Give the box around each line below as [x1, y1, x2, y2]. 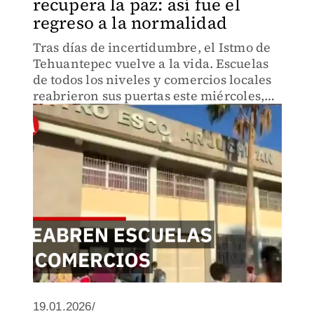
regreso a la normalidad [32, 11, 228, 34]
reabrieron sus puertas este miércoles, [32, 87, 265, 104]
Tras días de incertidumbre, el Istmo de [32, 39, 271, 56]
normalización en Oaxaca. [32, 119, 192, 137]
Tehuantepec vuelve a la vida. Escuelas [32, 55, 269, 72]
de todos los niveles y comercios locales [32, 71, 272, 88]
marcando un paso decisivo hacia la [32, 103, 250, 121]
